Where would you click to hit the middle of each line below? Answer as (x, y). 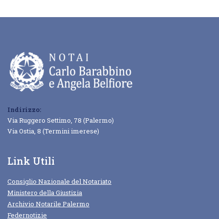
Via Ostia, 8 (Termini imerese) (53, 131)
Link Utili (31, 161)
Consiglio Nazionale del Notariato (59, 182)
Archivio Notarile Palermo (48, 204)
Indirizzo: (24, 109)
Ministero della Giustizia (45, 193)
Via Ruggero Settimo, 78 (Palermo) (61, 120)
